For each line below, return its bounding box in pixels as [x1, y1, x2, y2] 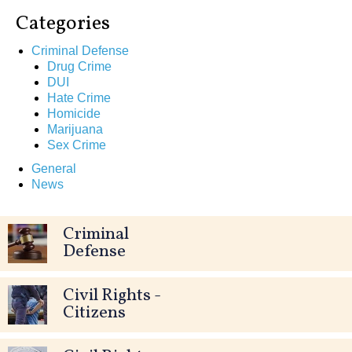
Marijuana [47, 122, 103, 136]
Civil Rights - [63, 283, 161, 308]
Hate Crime [47, 90, 111, 104]
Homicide [47, 106, 101, 120]
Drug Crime [47, 59, 112, 73]
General [31, 161, 76, 175]
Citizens [63, 300, 126, 325]
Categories [16, 9, 110, 38]
